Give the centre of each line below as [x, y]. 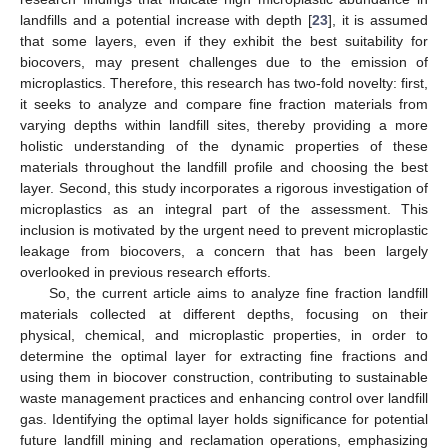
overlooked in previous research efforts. [145, 271]
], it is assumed [378, 19]
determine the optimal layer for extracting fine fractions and [224, 355]
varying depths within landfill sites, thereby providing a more [224, 124]
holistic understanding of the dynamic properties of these [224, 145]
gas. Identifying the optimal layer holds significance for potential [224, 418]
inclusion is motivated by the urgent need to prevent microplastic [224, 229]
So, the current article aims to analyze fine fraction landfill [238, 292]
